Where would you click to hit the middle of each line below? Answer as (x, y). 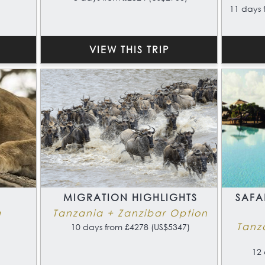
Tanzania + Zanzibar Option (130, 213)
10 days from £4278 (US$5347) (130, 227)
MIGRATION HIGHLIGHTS (130, 198)
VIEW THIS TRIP (129, 50)
